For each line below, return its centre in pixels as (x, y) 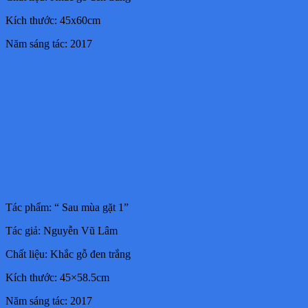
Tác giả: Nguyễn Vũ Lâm (62, 230)
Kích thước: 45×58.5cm (57, 277)
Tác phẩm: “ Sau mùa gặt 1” (67, 207)
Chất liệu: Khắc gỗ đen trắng (68, 254)
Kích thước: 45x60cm (53, 20)
